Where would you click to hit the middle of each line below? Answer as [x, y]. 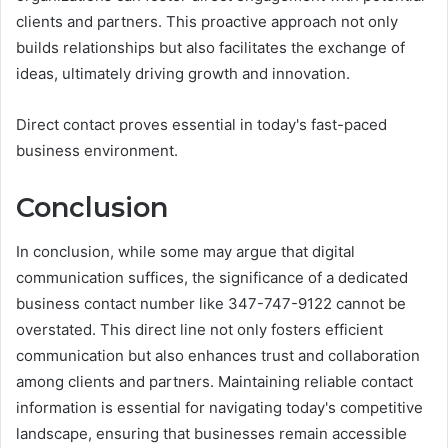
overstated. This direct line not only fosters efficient [199, 330]
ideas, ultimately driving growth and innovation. [183, 73]
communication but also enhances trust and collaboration [218, 356]
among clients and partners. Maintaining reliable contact [214, 382]
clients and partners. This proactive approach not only [207, 21]
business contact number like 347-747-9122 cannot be [211, 304]
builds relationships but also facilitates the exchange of [210, 47]
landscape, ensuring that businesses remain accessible [211, 434]
